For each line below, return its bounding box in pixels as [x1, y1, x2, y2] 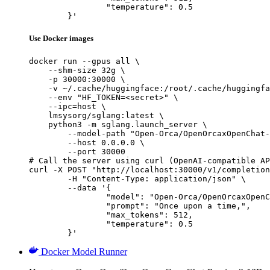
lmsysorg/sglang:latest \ [29, 111, 164, 121]
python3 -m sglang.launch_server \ [29, 120, 207, 130]
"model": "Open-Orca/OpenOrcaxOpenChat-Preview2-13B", [29, 192, 106, 202]
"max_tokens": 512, [29, 210, 106, 220]
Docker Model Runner [41, 246, 127, 257]
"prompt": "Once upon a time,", [29, 201, 106, 211]
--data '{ [29, 183, 67, 193]
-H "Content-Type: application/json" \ [29, 174, 67, 184]
